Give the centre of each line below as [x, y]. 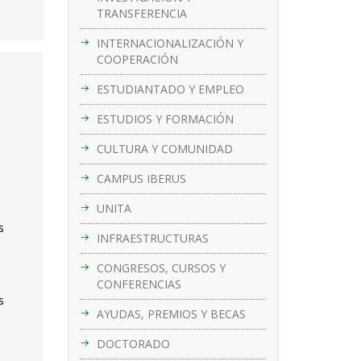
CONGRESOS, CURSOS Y [161, 268]
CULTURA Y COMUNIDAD [164, 148]
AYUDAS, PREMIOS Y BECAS [171, 313]
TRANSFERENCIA [141, 13]
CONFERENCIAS [139, 284]
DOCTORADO [133, 343]
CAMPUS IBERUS [141, 178]
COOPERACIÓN [137, 59]
